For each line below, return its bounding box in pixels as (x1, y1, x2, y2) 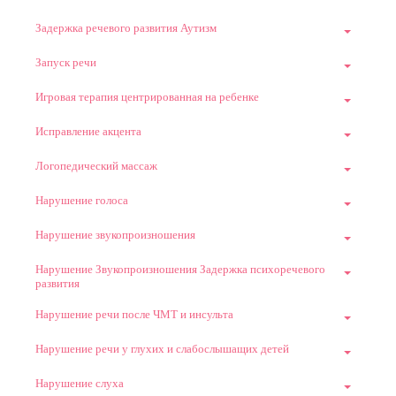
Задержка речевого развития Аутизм (35, 21, 217, 35)
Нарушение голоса (35, 194, 128, 208)
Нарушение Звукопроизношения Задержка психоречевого (35, 263, 325, 277)
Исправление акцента (35, 125, 141, 139)
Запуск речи (35, 56, 96, 70)
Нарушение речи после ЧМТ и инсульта (35, 308, 233, 322)
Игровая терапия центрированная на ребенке (35, 90, 259, 104)
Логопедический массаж (35, 159, 157, 173)
